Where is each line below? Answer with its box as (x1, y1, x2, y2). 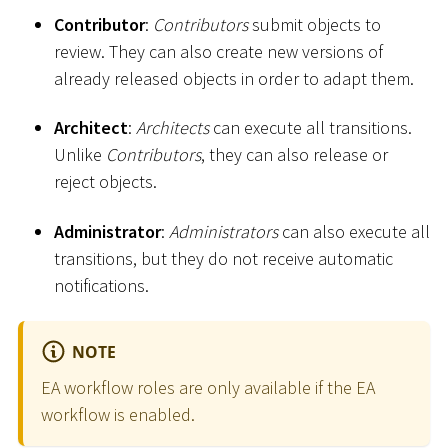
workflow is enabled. (41, 402, 195, 426)
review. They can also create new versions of (54, 39, 383, 63)
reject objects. (54, 170, 157, 194)
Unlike (54, 143, 106, 167)
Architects (136, 116, 209, 140)
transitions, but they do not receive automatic (54, 246, 393, 270)
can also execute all (278, 219, 430, 243)
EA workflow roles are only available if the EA (41, 375, 375, 399)
